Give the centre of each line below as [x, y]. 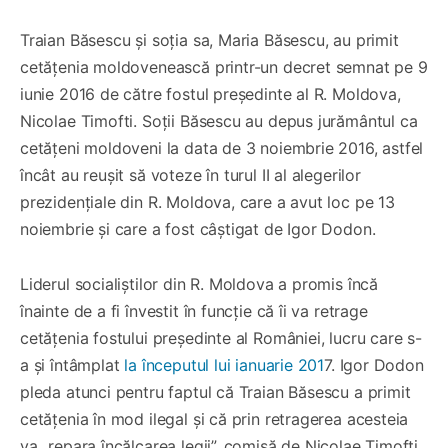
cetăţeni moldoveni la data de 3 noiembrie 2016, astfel [222, 147]
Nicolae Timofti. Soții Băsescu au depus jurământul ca [219, 120]
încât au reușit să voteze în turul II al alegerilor [190, 174]
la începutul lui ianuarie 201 [224, 364]
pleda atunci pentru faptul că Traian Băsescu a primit [215, 391]
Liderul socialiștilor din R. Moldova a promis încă [199, 283]
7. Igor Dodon [374, 364]
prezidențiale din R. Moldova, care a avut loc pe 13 [207, 201]
